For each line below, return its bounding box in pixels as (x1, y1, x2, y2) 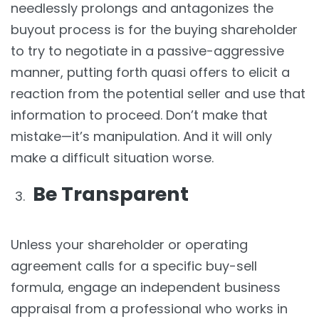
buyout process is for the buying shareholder (11, 20, 298, 38)
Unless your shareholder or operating (11, 235, 248, 253)
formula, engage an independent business (11, 278, 281, 296)
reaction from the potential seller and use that (11, 84, 305, 103)
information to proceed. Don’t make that (11, 105, 268, 124)
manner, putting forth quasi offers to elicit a (11, 63, 290, 81)
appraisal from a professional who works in (11, 299, 288, 318)
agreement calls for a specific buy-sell (11, 256, 257, 275)
